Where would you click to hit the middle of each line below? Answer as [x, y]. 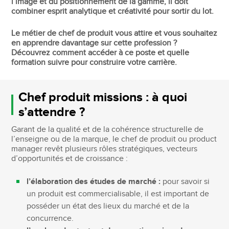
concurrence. [50, 218]
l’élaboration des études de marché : [95, 181]
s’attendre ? [51, 112]
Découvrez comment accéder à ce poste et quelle [100, 53]
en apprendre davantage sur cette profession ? [94, 43]
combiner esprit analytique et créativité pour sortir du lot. [113, 11]
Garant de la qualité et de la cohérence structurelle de [108, 129]
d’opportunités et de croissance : [70, 158]
